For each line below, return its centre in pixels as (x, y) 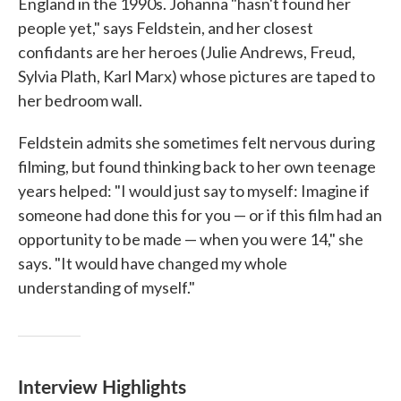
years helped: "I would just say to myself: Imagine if (194, 191)
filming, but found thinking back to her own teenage (197, 167)
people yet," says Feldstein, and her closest (166, 28)
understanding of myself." (107, 288)
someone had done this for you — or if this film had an (200, 215)
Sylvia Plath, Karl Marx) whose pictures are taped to (196, 77)
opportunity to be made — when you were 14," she (191, 239)
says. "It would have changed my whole (153, 264)
